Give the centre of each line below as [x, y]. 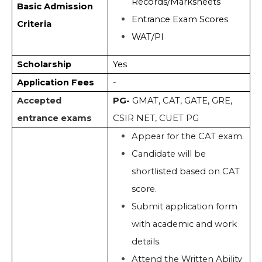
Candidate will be [168, 154]
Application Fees [55, 83]
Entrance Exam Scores [182, 20]
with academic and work [184, 224]
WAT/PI [147, 37]
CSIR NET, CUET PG [156, 118]
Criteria [34, 24]
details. [146, 242]
